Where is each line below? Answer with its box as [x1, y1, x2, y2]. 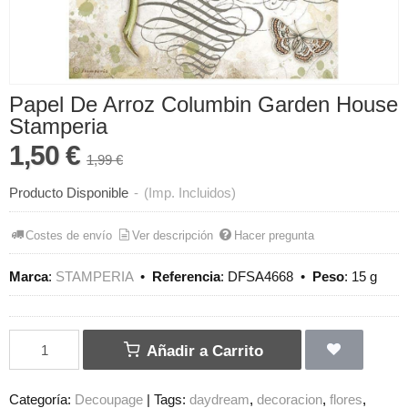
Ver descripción [132, 228, 214, 242]
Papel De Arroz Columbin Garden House [9, 92, 398, 117]
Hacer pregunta [233, 228, 314, 242]
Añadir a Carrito [142, 342, 264, 361]
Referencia [152, 269, 220, 285]
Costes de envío [25, 228, 113, 242]
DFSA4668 [228, 269, 293, 285]
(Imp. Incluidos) [144, 185, 236, 201]
